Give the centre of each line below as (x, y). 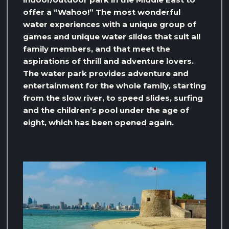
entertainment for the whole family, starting (114, 86)
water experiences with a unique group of (110, 25)
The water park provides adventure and (106, 74)
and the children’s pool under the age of (106, 110)
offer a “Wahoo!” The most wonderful (102, 12)
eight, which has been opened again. (98, 123)
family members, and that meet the (97, 49)
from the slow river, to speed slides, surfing (113, 98)
